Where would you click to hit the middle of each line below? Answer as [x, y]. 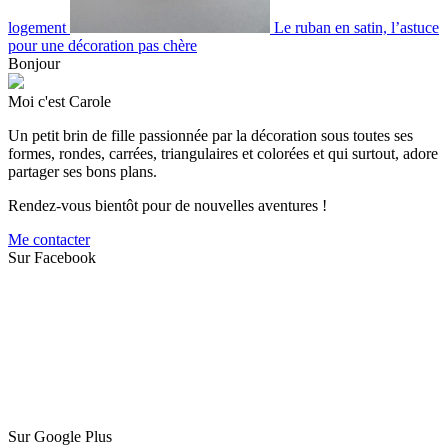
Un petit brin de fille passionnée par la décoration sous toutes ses [210, 135]
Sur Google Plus [60, 436]
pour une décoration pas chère [102, 45]
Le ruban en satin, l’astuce [356, 27]
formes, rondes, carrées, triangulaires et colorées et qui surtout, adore [223, 153]
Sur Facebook [52, 257]
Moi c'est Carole [59, 101]
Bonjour [34, 63]
